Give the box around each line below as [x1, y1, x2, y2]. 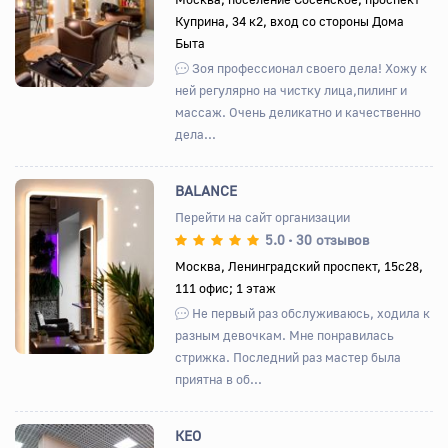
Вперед [147, 256, 192, 273]
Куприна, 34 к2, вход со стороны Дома [175, 12, 405, 29]
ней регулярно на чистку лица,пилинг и [175, 81, 408, 98]
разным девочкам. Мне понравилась [175, 326, 395, 343]
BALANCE [175, 181, 238, 199]
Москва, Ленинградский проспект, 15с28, [175, 257, 424, 274]
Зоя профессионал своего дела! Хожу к [189, 59, 428, 76]
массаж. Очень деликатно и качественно [175, 103, 422, 120]
